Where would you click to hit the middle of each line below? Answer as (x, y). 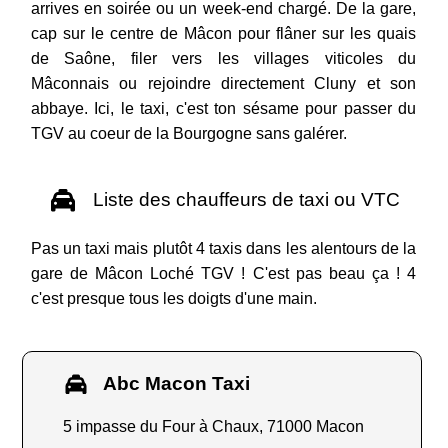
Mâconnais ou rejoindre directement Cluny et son (223, 84)
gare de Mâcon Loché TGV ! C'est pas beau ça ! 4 (223, 274)
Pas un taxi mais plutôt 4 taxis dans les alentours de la (223, 249)
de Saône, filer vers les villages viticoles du (223, 59)
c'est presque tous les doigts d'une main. (173, 299)
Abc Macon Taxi (175, 384)
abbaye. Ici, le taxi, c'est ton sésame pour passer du (223, 109)
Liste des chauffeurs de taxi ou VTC (243, 200)
